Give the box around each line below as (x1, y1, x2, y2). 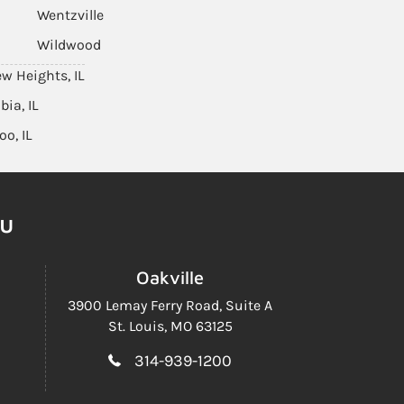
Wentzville (37, 6, 104, 23)
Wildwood (37, 36, 101, 53)
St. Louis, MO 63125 (107, 317, 233, 335)
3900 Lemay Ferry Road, (68, 297, 225, 314)
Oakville (136, 267, 204, 288)
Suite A (225, 297, 272, 314)
